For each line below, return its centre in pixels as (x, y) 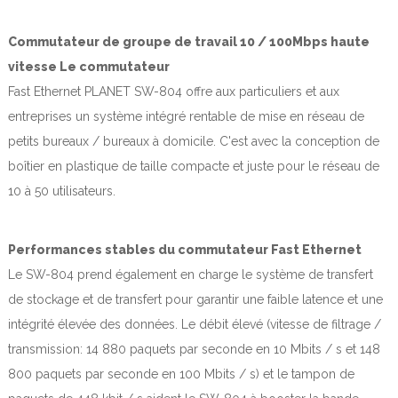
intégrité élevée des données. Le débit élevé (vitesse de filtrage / (195, 324)
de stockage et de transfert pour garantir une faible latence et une (195, 299)
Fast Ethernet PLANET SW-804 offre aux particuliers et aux (174, 91)
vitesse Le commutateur (89, 66)
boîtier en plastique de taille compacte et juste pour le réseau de (194, 166)
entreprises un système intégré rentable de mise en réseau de (186, 116)
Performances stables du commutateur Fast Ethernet (185, 249)
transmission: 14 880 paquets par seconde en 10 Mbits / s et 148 (194, 349)
